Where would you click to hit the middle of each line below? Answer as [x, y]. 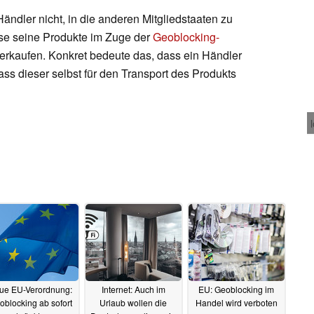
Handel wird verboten [236, 303]
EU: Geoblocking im [236, 289]
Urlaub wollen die [133, 303]
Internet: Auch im [133, 289]
